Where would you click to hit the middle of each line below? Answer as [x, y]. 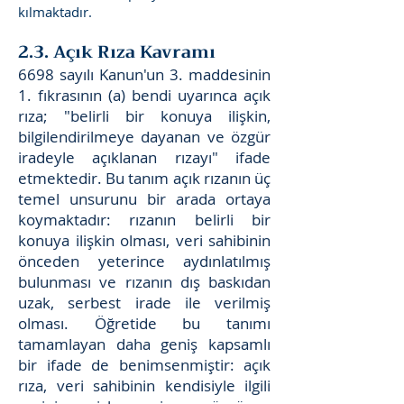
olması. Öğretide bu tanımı [144, 323]
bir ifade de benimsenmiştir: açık [144, 365]
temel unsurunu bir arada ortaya [144, 199]
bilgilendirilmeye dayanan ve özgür [144, 137]
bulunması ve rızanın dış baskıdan [144, 282]
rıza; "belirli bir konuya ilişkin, [144, 116]
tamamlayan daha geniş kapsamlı [144, 344]
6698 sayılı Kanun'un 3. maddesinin [144, 74]
